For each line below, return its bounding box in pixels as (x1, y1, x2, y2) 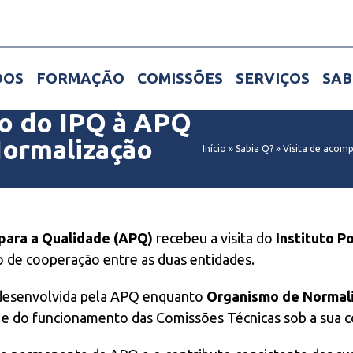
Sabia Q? (236, 143, 273, 154)
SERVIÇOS (236, 69, 310, 87)
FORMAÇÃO (36, 69, 124, 87)
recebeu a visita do (153, 230, 276, 246)
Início (203, 143, 226, 154)
